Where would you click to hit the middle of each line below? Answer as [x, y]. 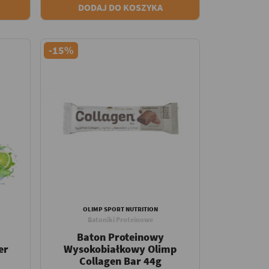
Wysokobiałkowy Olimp [120, 249]
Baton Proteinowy [120, 237]
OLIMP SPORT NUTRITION [120, 209]
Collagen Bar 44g [120, 261]
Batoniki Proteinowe [120, 219]
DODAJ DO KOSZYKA [120, 7]
